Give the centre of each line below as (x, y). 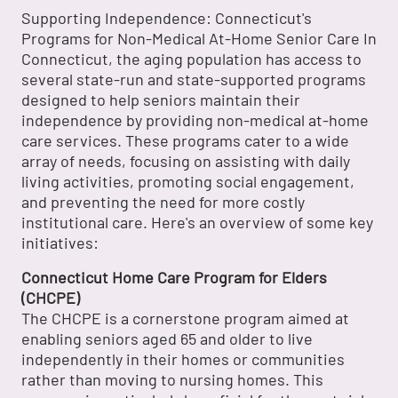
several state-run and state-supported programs (194, 80)
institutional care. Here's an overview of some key (197, 223)
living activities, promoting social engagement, (188, 182)
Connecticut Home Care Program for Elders (174, 278)
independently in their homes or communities (183, 359)
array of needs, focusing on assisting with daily (186, 161)
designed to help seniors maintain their (161, 100)
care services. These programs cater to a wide (185, 141)
